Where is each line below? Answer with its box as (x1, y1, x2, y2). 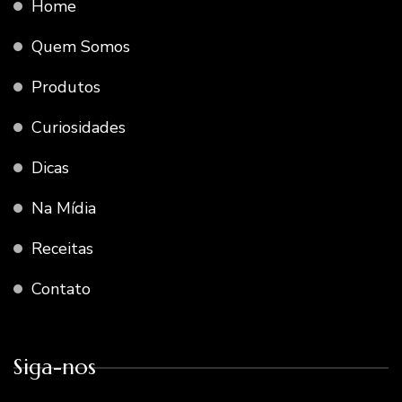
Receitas (31, 238, 93, 259)
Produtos (31, 76, 100, 98)
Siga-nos (13, 354, 96, 380)
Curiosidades (31, 117, 126, 138)
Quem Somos (31, 36, 130, 57)
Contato (31, 278, 91, 300)
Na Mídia (31, 197, 96, 219)
